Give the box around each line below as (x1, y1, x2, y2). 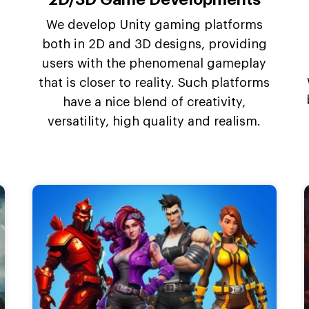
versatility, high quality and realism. (48, 115, 261, 128)
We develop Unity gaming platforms (46, 19, 263, 32)
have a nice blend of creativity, (63, 96, 246, 109)
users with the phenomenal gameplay (42, 57, 267, 70)
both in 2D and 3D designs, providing (41, 38, 267, 51)
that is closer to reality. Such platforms (39, 77, 270, 90)
